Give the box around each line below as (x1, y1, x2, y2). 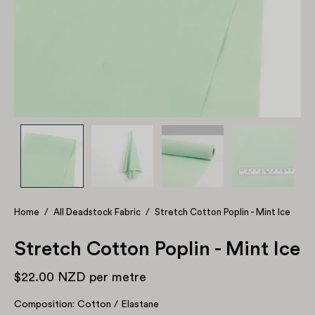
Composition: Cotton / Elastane (14, 299, 159, 309)
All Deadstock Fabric (53, 207, 141, 217)
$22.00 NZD (14, 270, 86, 283)
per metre (86, 270, 146, 283)
